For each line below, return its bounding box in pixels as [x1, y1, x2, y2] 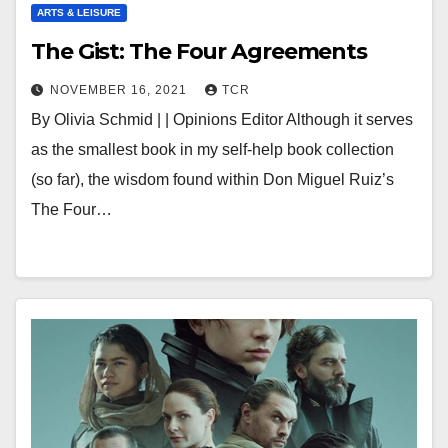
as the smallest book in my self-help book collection [31, 141, 394, 158]
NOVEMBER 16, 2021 [50, 83, 191, 97]
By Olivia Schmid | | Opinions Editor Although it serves [31, 111, 413, 128]
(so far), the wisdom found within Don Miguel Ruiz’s [31, 171, 394, 188]
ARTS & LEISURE [37, 7, 121, 18]
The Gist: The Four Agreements [31, 38, 368, 65]
